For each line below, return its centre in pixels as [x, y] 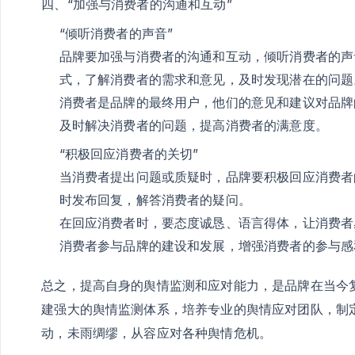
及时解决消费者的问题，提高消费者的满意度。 [193, 125]
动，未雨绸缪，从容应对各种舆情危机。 [157, 332]
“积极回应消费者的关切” [129, 153]
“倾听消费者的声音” [116, 33]
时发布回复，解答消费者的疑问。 [155, 199]
